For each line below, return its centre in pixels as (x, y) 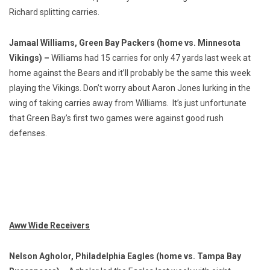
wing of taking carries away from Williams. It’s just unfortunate (128, 103)
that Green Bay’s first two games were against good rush (116, 118)
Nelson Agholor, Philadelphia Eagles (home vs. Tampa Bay (125, 256)
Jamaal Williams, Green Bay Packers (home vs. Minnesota (125, 42)
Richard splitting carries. (54, 12)
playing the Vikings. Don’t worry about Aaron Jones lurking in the (130, 88)
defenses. (28, 133)
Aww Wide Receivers (49, 225)
